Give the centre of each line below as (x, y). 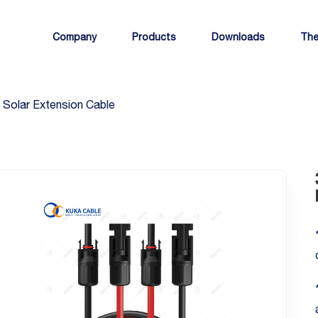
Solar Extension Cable (59, 104)
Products (154, 37)
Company (75, 37)
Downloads (238, 37)
